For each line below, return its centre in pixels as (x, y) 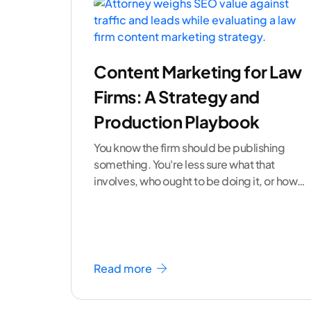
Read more (124, 269)
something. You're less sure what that (184, 165)
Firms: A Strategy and (177, 97)
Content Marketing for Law (198, 72)
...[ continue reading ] (159, 198)
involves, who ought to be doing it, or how (195, 181)
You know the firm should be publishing (189, 148)
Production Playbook (177, 122)
